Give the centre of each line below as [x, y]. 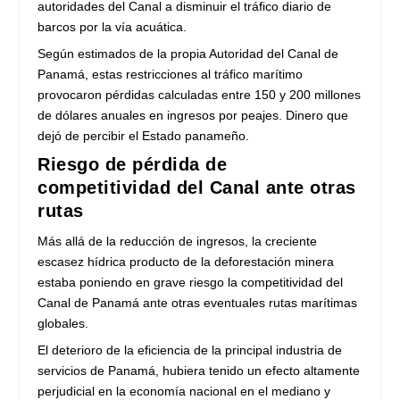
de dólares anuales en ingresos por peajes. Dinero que [193, 115]
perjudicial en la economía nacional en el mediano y [184, 391]
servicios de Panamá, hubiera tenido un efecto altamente [199, 370]
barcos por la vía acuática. [112, 26]
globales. [63, 323]
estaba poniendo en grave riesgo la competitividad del [191, 282]
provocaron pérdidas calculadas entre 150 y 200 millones [200, 94]
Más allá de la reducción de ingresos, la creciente [178, 241]
